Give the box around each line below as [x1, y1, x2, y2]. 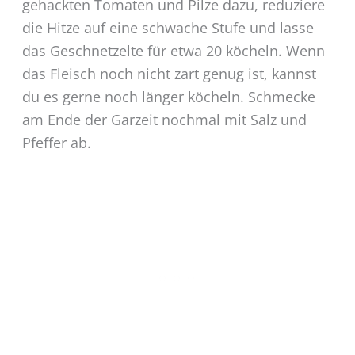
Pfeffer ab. [21, 132, 91, 152]
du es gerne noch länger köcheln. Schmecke [21, 86, 315, 106]
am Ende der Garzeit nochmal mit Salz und [21, 109, 307, 129]
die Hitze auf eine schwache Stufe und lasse [21, 17, 314, 37]
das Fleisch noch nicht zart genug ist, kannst [21, 63, 316, 83]
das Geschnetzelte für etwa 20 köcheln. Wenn [21, 40, 325, 60]
